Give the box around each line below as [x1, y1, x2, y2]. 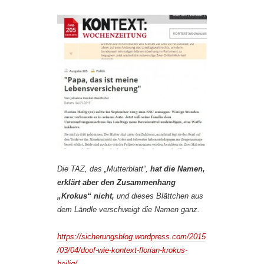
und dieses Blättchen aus [114, 192, 203, 201]
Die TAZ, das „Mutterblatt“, [57, 164, 150, 174]
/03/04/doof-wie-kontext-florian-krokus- [57, 246, 187, 255]
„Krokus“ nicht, [57, 192, 114, 201]
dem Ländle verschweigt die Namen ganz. [57, 205, 200, 214]
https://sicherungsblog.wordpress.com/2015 [57, 232, 206, 242]
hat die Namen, [150, 164, 205, 174]
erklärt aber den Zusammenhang [57, 178, 176, 187]
